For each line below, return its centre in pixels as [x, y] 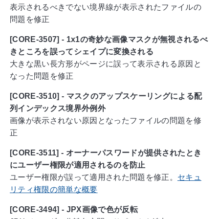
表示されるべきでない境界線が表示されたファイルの [106, 7]
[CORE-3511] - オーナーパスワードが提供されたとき [106, 153]
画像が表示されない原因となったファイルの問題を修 [106, 121]
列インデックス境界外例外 [58, 109]
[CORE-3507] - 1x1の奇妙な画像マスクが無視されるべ [109, 40]
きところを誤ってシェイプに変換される [82, 52]
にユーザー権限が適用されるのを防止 [78, 165]
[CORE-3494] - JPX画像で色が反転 [74, 210]
